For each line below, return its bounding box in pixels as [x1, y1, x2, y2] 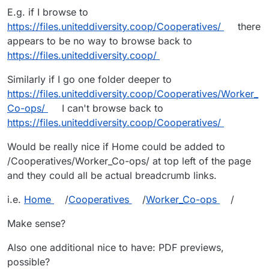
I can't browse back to [58, 101, 163, 114]
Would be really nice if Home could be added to [7, 140, 225, 153]
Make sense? [7, 217, 65, 229]
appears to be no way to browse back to [7, 34, 192, 47]
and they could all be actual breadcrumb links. [7, 169, 217, 181]
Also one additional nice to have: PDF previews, [7, 241, 224, 253]
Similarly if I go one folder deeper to [7, 73, 172, 85]
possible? [7, 255, 50, 268]
